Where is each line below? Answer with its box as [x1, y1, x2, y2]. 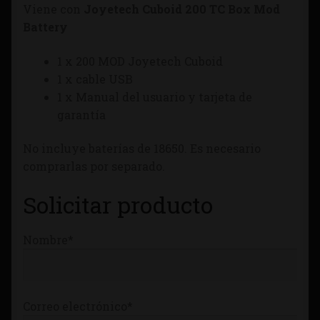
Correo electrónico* [23, 298, 133, 314]
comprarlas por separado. [23, 159, 165, 174]
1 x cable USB [57, 71, 133, 86]
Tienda [30, 7, 69, 23]
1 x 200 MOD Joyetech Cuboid [57, 53, 223, 69]
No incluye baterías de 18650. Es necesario [23, 141, 261, 156]
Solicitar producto [23, 189, 213, 220]
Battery [23, 19, 68, 34]
